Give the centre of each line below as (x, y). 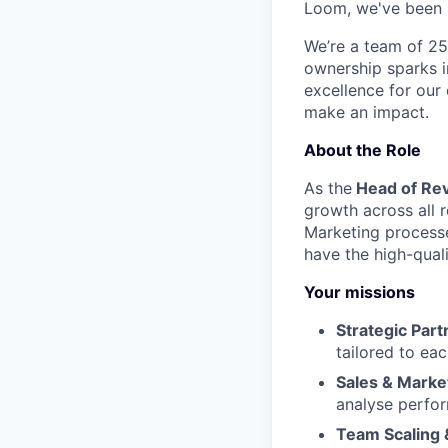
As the (328, 188)
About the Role (362, 150)
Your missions (359, 292)
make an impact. (366, 112)
